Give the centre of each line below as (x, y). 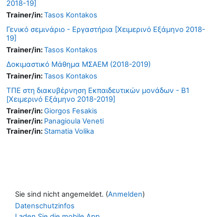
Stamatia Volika (69, 131)
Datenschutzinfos (45, 206)
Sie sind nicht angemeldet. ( (62, 194)
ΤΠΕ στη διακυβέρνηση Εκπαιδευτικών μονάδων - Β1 (98, 90)
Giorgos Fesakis (71, 111)
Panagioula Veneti (74, 121)
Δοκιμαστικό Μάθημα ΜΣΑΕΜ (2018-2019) (78, 64)
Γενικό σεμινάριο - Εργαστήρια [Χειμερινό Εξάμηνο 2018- (106, 29)
